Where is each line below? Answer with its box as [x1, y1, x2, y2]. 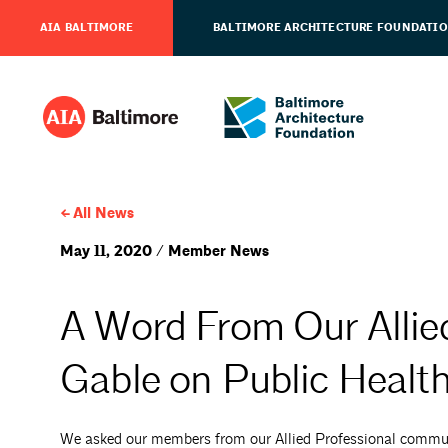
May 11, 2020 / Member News [60, 242, 269, 261]
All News [72, 204, 134, 223]
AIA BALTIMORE [40, 21, 133, 35]
